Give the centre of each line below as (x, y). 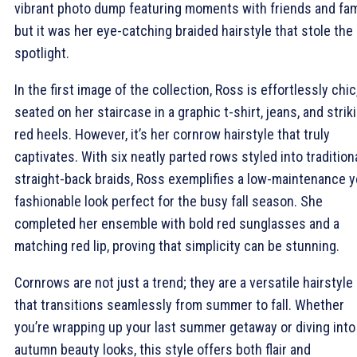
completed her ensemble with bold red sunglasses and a (177, 223)
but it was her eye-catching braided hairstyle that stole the (184, 30)
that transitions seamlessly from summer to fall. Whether (179, 304)
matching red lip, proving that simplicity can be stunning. (177, 245)
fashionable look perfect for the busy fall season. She (169, 201)
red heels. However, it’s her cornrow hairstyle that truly (172, 134)
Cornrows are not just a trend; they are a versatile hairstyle (184, 282)
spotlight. (42, 53)
